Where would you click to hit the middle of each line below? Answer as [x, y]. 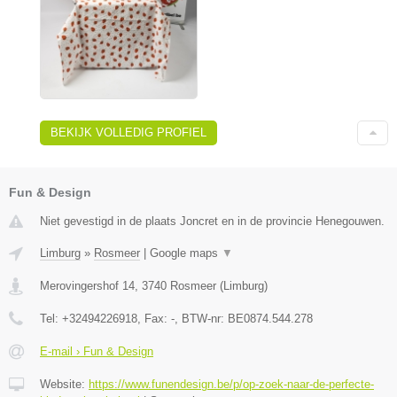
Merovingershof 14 [87, 285]
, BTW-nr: [201, 318]
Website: [64, 384]
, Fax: [154, 318]
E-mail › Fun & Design [97, 351]
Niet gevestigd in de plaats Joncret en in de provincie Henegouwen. [212, 221]
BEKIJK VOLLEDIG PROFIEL [128, 132]
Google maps [186, 253]
